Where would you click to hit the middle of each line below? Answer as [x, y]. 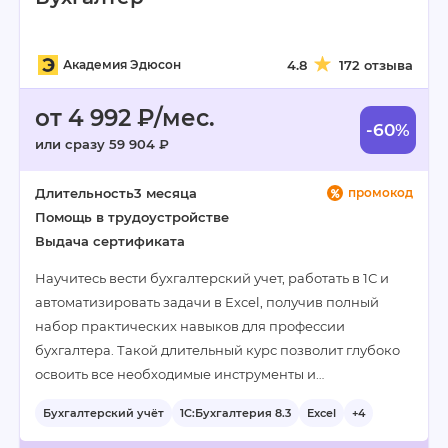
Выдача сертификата [110, 241]
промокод [380, 192]
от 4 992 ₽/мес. [125, 118]
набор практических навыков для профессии [190, 326]
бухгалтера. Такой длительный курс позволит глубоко [217, 350]
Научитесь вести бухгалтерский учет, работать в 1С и [212, 278]
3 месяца [165, 193]
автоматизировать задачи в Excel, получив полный [207, 302]
